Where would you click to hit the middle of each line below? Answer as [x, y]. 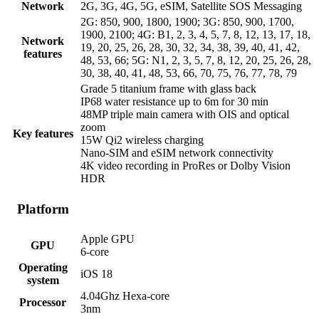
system [43, 281]
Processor [43, 303]
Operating [43, 268]
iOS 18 [96, 274]
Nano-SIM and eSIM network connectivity [177, 153]
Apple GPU [108, 239]
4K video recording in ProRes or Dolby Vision [185, 166]
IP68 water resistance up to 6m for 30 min [174, 102]
